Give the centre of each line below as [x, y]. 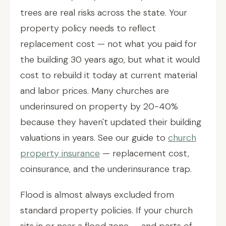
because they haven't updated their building [111, 122]
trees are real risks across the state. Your [104, 13]
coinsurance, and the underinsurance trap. [106, 169]
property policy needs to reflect [88, 28]
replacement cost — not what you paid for [108, 44]
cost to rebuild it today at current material [109, 75]
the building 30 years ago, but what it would [110, 60]
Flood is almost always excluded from [97, 195]
